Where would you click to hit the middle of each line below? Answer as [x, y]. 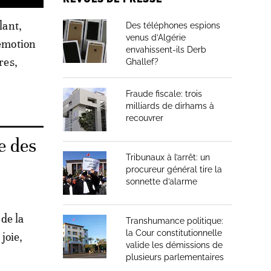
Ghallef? [142, 62]
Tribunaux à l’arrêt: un [168, 157]
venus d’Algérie [156, 38]
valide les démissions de [174, 245]
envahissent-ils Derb [166, 50]
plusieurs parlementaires [175, 257]
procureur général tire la [174, 169]
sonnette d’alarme [162, 181]
